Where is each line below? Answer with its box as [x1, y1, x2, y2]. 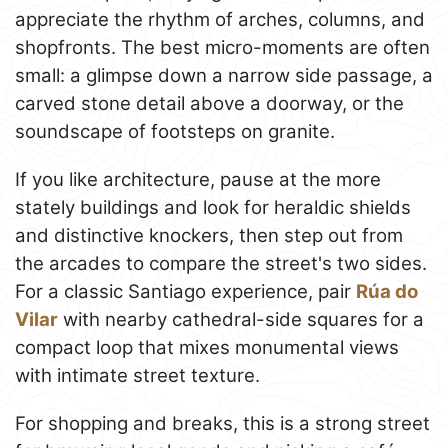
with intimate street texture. [15, 363, 260, 387]
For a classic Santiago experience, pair [15, 279, 356, 303]
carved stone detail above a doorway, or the [15, 91, 404, 115]
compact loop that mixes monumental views [15, 335, 399, 359]
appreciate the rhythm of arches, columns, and [15, 7, 425, 31]
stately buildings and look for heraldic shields [15, 195, 411, 219]
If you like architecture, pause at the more [15, 167, 381, 191]
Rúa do [356, 279, 418, 303]
